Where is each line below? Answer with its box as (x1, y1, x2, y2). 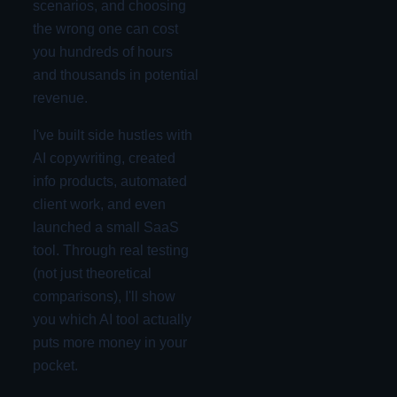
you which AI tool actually (32, 312, 191, 327)
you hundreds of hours (32, 44, 173, 59)
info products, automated (32, 174, 187, 189)
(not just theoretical (32, 266, 152, 281)
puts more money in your (32, 335, 187, 350)
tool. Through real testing (32, 243, 189, 258)
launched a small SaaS (32, 220, 179, 235)
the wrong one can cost (32, 21, 178, 36)
